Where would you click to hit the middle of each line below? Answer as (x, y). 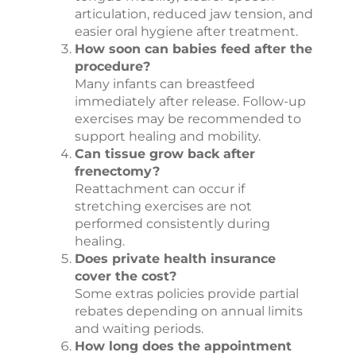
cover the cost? (126, 276)
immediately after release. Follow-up (190, 101)
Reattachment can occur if (160, 188)
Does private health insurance (175, 258)
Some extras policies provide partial (187, 293)
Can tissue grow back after (165, 153)
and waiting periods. (139, 328)
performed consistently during (172, 223)
